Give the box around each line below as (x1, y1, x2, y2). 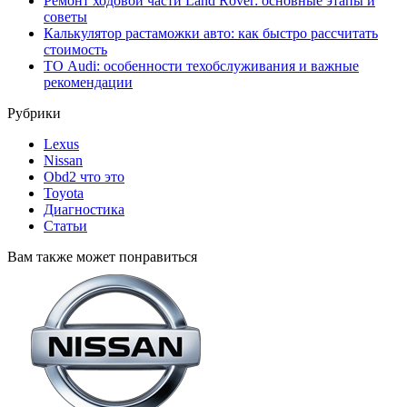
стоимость (44, 42, 107, 58)
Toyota (44, 185, 84, 202)
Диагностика (44, 202, 124, 218)
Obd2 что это (44, 169, 124, 185)
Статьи (44, 218, 87, 234)
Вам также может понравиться (7, 249, 197, 265)
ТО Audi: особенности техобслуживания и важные (44, 58, 359, 74)
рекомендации (44, 74, 133, 91)
